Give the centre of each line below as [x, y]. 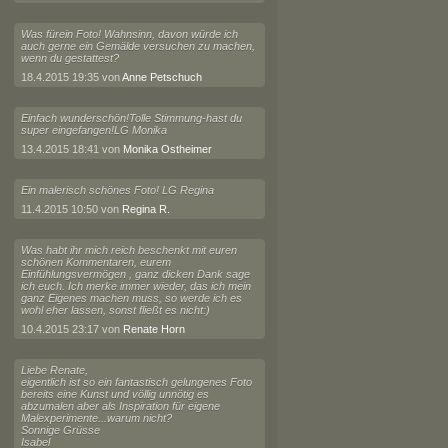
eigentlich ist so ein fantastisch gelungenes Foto [136, 382]
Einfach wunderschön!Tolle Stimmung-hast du [131, 118]
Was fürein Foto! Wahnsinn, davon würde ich [129, 34]
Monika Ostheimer [167, 149]
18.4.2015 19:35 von [71, 77]
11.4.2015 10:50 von [71, 209]
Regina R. [145, 209]
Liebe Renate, [54, 370]
